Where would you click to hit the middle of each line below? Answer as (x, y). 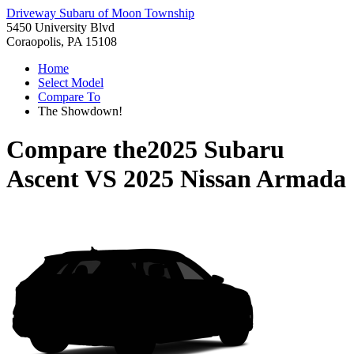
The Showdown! (80, 111)
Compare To (69, 97)
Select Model (71, 83)
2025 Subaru (216, 150)
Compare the (77, 150)
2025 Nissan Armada (235, 179)
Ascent (43, 179)
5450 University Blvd (60, 27)
